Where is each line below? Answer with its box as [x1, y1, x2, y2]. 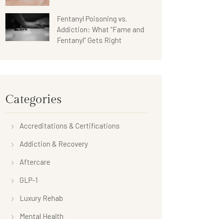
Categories [5, 93, 62, 107]
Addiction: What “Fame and [57, 25, 144, 34]
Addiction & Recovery [20, 139, 88, 148]
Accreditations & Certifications [20, 121, 120, 130]
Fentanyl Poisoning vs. [57, 14, 127, 23]
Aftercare [20, 157, 50, 166]
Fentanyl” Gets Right [57, 36, 122, 44]
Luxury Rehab [20, 194, 63, 202]
